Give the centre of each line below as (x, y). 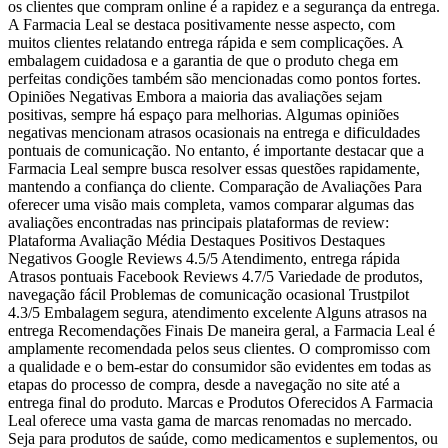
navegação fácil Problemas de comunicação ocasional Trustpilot (208, 295)
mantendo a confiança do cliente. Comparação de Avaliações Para (215, 187)
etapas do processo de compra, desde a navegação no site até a (204, 385)
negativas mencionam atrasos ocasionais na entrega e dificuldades (214, 133)
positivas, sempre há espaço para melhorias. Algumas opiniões (203, 115)
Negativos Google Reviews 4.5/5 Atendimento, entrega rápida (204, 259)
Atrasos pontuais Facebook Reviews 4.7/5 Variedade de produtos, (215, 277)
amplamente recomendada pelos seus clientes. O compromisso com (219, 349)
